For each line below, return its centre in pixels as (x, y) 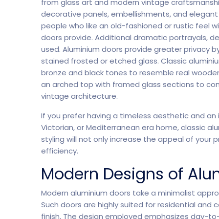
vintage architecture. (79, 96)
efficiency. (60, 151)
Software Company (92, 132)
